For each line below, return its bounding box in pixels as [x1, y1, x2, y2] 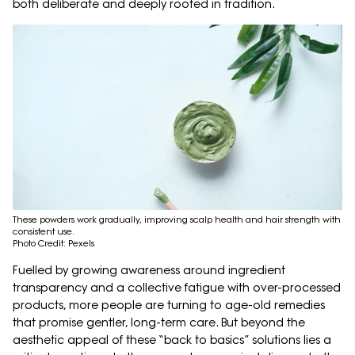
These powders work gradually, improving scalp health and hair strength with [13, 214, 341, 226]
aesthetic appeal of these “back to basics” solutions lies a [13, 333, 331, 348]
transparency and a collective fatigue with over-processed [13, 281, 341, 296]
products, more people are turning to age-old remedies [13, 298, 325, 313]
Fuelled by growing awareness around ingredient [13, 263, 285, 278]
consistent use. [13, 226, 74, 238]
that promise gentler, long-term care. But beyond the [13, 315, 305, 330]
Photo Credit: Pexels [13, 238, 94, 250]
